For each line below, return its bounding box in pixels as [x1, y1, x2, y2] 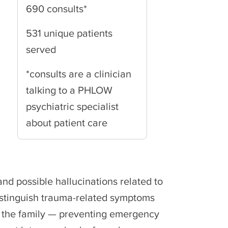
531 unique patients [26, 27, 112, 39]
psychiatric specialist [26, 101, 119, 112]
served [26, 44, 56, 55]
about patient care [26, 117, 107, 128]
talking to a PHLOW [26, 84, 112, 96]
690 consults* [26, 3, 87, 14]
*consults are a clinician [26, 68, 131, 79]
